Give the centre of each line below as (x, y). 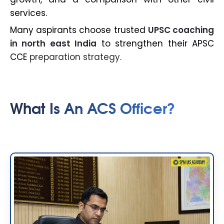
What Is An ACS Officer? (92, 107)
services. (28, 13)
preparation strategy (75, 57)
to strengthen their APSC (155, 44)
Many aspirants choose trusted (79, 30)
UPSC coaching (181, 30)
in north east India (53, 44)
